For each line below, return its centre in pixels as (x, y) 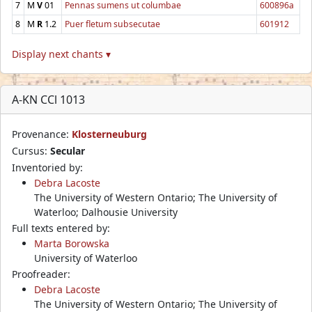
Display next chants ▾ (61, 54)
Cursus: (31, 150)
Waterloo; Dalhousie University (106, 212)
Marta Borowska (72, 243)
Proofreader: (41, 274)
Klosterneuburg (109, 134)
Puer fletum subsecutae (112, 24)
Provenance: (42, 134)
